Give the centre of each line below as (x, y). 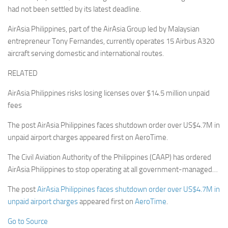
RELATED (23, 74)
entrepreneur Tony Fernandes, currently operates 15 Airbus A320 (111, 41)
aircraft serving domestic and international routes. (86, 54)
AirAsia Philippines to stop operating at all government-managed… (113, 170)
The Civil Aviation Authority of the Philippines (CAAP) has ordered (109, 158)
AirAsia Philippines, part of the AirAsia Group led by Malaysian (104, 29)
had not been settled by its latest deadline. (74, 9)
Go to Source (28, 222)
